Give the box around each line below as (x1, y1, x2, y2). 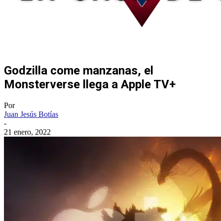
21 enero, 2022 (4, 127, 51, 136)
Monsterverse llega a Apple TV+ (4, 77, 176, 91)
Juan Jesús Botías (4, 110, 58, 118)
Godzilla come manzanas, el (4, 63, 153, 77)
